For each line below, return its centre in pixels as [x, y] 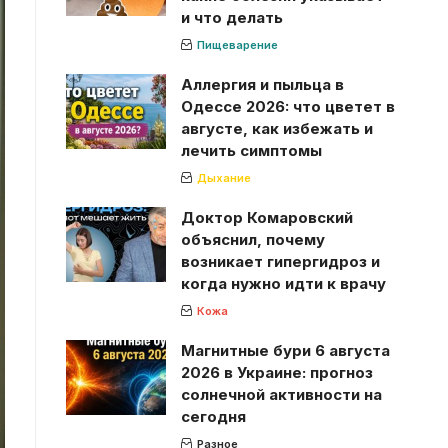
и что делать [231, 17]
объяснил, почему [252, 239]
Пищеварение [237, 44]
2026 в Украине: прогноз [276, 372]
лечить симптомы [251, 150]
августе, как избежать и [276, 128]
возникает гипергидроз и [280, 261]
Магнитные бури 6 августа [285, 350]
